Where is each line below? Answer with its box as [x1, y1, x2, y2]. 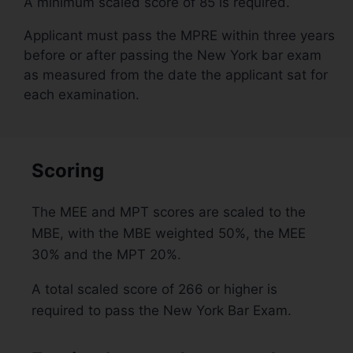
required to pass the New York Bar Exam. [32, 302, 292, 318]
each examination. [24, 86, 139, 102]
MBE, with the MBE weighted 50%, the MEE [32, 225, 306, 241]
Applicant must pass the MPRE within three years [24, 27, 335, 43]
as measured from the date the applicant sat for [24, 66, 328, 83]
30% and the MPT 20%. [32, 246, 181, 262]
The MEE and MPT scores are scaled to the [32, 203, 306, 220]
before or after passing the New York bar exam [24, 46, 321, 63]
